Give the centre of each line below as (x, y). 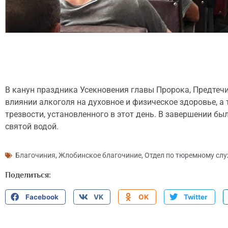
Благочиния (35, 155)
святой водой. (32, 126)
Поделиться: (28, 175)
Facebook (42, 197)
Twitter (196, 197)
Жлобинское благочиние (100, 155)
